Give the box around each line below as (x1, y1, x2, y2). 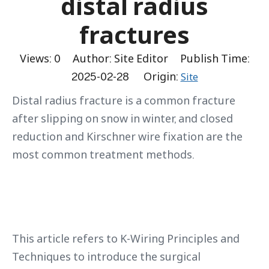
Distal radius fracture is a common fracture (12, 93, 235, 107)
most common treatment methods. (12, 147, 194, 162)
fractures (79, 18, 190, 51)
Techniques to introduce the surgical (12, 249, 201, 264)
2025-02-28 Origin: (71, 69, 181, 83)
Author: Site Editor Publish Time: (60, 51, 250, 65)
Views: (19, 51, 54, 65)
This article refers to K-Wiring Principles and (12, 231, 240, 246)
